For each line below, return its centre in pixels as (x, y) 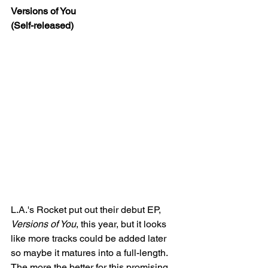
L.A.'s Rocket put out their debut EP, (87, 210)
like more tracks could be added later (90, 238)
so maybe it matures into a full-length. (90, 253)
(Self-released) (42, 25)
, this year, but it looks (122, 224)
